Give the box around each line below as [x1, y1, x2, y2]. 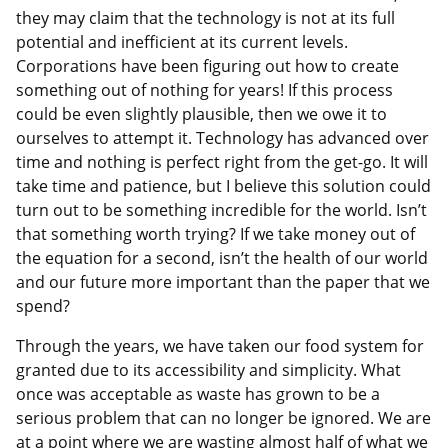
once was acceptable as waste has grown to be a [16, 383, 380, 406]
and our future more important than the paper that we [16, 271, 430, 294]
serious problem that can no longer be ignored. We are [16, 407, 431, 430]
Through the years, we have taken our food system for [16, 335, 424, 358]
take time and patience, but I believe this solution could [16, 175, 431, 198]
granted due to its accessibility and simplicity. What [16, 359, 401, 382]
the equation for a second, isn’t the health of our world [16, 247, 428, 270]
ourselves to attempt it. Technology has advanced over [16, 127, 429, 150]
